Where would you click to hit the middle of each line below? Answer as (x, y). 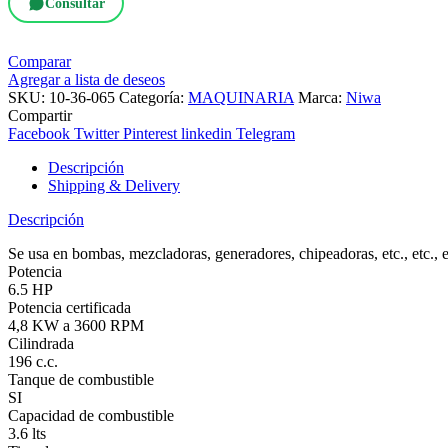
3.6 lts (27, 434)
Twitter (96, 134)
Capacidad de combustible (91, 416)
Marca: (322, 98)
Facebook (39, 134)
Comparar (39, 62)
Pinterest (150, 134)
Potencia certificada (69, 308)
